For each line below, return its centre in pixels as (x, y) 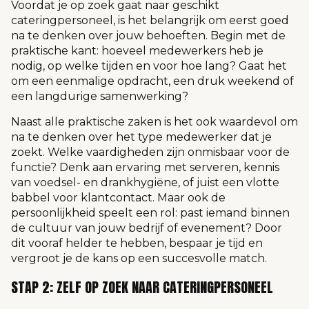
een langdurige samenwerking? (101, 97)
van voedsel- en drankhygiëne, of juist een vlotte (145, 182)
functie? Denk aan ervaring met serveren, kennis (145, 167)
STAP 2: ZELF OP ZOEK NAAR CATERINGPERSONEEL (142, 287)
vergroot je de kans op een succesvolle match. (140, 258)
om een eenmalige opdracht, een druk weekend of (152, 81)
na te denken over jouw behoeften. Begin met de (148, 36)
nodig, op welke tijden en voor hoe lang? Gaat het (149, 66)
